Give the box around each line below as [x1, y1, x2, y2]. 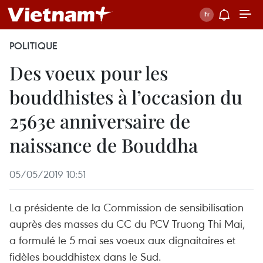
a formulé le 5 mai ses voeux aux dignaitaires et [9, 232, 235, 247]
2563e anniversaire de [9, 108, 190, 133]
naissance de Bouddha [9, 132, 198, 157]
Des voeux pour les [9, 60, 168, 85]
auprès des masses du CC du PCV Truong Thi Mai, [9, 216, 245, 231]
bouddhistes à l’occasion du [9, 84, 242, 109]
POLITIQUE [9, 39, 58, 52]
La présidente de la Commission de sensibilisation [9, 200, 244, 214]
